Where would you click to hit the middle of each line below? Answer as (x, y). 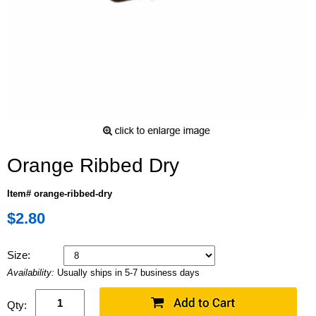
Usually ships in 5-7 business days (128, 272)
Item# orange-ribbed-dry (60, 193)
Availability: (32, 272)
